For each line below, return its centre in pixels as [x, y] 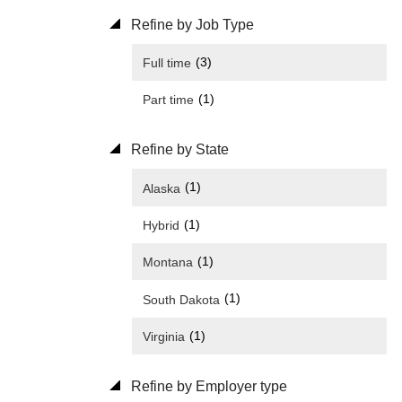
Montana [168, 262]
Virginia [164, 336]
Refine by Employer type [207, 386]
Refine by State [178, 150]
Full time [167, 63]
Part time [168, 100]
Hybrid [161, 225]
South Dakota [181, 299]
